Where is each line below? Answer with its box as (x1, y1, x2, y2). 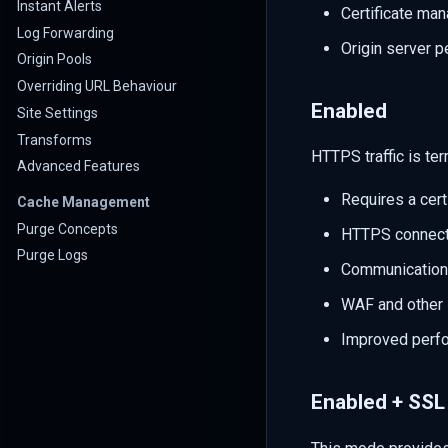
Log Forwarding (17, 24, 114, 41)
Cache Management (17, 193, 150, 210)
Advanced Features (17, 158, 140, 175)
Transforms (17, 131, 92, 148)
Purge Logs (17, 247, 88, 264)
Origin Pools (17, 51, 92, 68)
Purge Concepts (17, 220, 118, 237)
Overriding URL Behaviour (17, 78, 177, 94)
